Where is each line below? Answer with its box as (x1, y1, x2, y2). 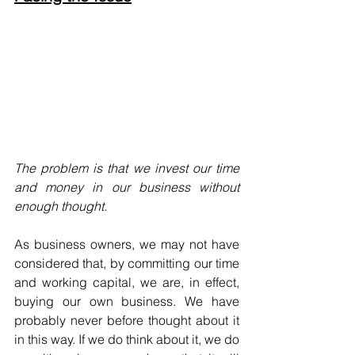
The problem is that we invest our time (14, 160, 239, 177)
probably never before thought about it (14, 312, 239, 329)
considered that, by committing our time (14, 255, 239, 272)
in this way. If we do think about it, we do (14, 331, 239, 348)
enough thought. (14, 198, 107, 215)
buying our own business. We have (14, 293, 239, 310)
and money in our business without (14, 179, 239, 196)
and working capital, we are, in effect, (14, 274, 239, 291)
